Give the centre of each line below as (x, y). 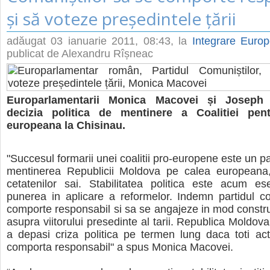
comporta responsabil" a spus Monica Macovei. (120, 247)
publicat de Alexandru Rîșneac (80, 54)
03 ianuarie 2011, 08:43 (111, 41)
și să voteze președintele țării (124, 19)
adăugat (29, 41)
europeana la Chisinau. (67, 125)
